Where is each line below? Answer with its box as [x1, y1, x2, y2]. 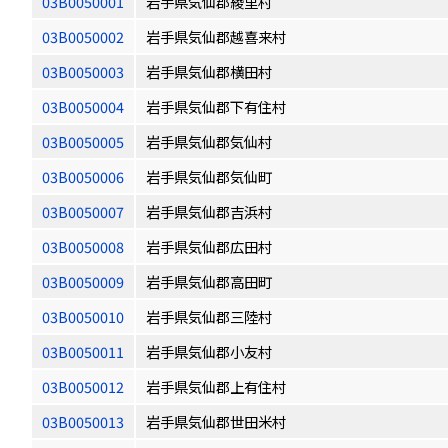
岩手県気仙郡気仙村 [146, 131, 272, 152]
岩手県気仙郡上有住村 [146, 376, 286, 397]
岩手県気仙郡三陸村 [146, 306, 272, 327]
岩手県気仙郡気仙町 [146, 166, 272, 187]
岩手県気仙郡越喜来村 [146, 26, 286, 47]
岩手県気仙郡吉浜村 [146, 201, 272, 222]
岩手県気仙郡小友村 [146, 341, 272, 362]
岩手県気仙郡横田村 [146, 61, 272, 82]
